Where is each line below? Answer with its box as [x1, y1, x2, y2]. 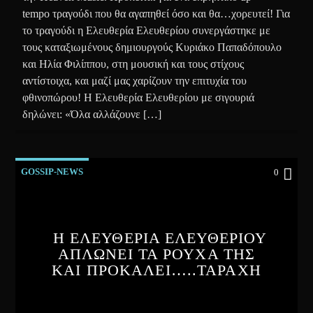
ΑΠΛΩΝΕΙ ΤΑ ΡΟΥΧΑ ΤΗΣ [57, 245, 256, 263]
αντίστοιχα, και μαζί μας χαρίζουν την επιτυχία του [22, 74, 247, 87]
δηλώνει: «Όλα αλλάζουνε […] [22, 108, 162, 120]
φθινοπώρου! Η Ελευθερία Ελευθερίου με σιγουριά [22, 91, 255, 103]
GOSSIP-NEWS [21, 166, 84, 177]
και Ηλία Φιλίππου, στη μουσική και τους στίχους [22, 57, 245, 70]
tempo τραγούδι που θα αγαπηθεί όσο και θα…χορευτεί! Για [22, 7, 291, 20]
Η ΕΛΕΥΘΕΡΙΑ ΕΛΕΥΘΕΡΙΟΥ [52, 228, 268, 247]
